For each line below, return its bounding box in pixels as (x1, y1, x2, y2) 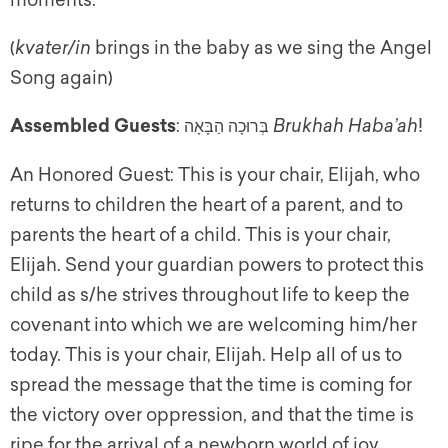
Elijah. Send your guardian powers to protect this (10, 254, 424, 277)
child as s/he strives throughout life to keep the (10, 284, 410, 307)
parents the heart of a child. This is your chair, (10, 224, 391, 247)
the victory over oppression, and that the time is (10, 404, 414, 427)
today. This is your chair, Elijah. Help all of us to (10, 344, 402, 367)
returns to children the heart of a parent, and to (10, 194, 403, 217)
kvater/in (15, 37, 91, 60)
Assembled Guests (10, 115, 176, 138)
